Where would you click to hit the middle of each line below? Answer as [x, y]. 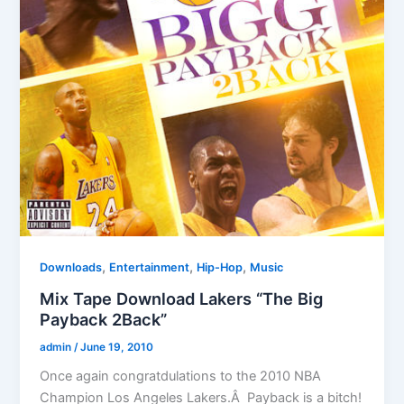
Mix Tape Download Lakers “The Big [182, 298]
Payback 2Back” [104, 319]
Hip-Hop [220, 268]
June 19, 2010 [117, 347]
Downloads [71, 268]
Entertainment [150, 268]
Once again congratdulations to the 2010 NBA [181, 376]
